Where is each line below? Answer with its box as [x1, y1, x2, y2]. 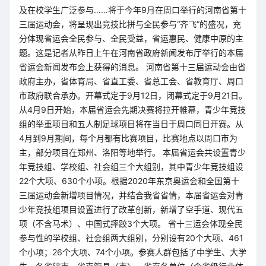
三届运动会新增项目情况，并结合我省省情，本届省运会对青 [19, 190, 243, 200]
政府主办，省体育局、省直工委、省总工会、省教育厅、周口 [19, 76, 243, 86]
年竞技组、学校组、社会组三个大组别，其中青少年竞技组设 [19, 161, 243, 172]
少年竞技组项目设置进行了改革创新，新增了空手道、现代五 [19, 204, 243, 214]
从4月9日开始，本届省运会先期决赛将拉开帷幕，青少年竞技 [19, 104, 246, 115]
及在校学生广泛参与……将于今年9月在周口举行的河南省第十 [19, 5, 246, 15]
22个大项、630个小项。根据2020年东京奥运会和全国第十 [19, 176, 239, 186]
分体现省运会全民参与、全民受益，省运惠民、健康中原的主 [19, 33, 243, 43]
